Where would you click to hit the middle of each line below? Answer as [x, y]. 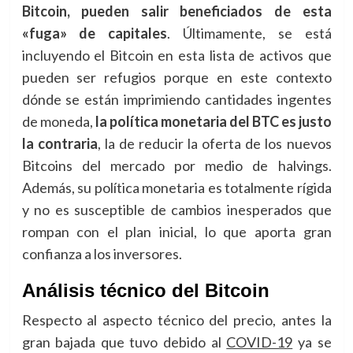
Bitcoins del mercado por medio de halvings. [176, 165]
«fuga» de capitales [95, 33]
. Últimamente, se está [249, 33]
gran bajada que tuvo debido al [124, 342]
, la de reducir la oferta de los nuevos [214, 143]
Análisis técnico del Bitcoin [145, 290]
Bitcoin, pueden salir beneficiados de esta [176, 11]
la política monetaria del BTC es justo [213, 121]
